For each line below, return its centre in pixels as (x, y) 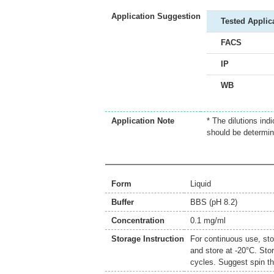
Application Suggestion (156, 16)
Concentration (138, 220)
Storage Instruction (148, 239)
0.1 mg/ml (208, 220)
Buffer (123, 202)
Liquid (201, 184)
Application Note (143, 121)
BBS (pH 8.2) (214, 202)
